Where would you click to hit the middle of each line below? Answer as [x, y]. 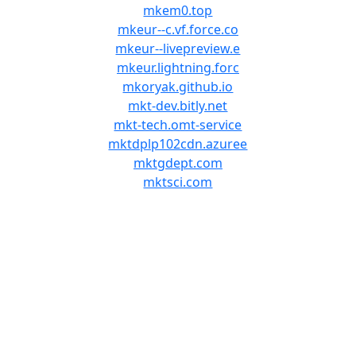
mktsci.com [178, 182]
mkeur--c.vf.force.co [178, 29]
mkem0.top [178, 10]
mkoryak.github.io [178, 87]
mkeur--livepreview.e [178, 48]
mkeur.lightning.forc [178, 68]
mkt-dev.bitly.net [178, 106]
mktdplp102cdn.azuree [178, 144]
